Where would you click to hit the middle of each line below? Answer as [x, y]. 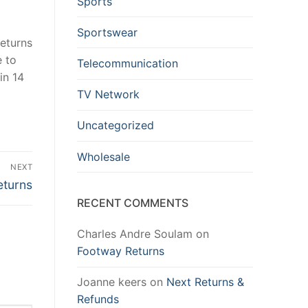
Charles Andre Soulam [135, 234]
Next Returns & [205, 282]
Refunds [98, 299]
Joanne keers [112, 282]
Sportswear [107, 32]
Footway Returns [121, 251]
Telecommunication [128, 63]
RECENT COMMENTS [133, 203]
